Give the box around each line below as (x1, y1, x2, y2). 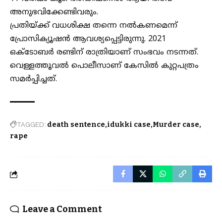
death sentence (47, 120, 105, 129)
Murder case (153, 120, 199, 129)
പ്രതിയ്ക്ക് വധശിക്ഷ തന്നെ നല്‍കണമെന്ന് (10, 21, 177, 31)
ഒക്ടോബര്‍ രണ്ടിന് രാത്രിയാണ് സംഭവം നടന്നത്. (10, 48, 198, 57)
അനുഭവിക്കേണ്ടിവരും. (10, 7, 98, 17)
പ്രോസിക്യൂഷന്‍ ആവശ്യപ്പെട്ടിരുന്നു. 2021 (10, 34, 166, 44)
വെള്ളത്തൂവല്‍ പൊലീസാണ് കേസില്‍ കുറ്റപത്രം (10, 61, 199, 71)
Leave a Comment (22, 204, 102, 215)
